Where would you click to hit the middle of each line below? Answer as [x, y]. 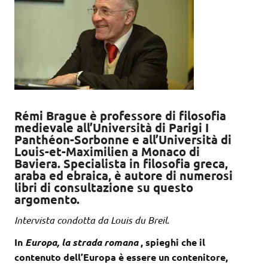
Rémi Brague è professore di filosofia [120, 116]
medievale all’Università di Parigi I [112, 128]
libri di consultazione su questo [104, 188]
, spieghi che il [172, 242]
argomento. [48, 200]
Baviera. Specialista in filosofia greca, [121, 164]
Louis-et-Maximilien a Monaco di [107, 152]
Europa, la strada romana [82, 242]
